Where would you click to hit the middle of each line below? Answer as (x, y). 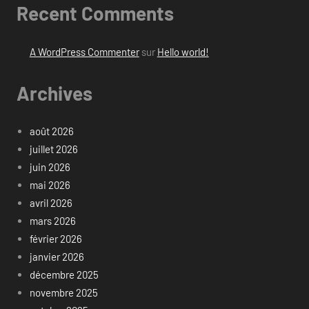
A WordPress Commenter (84, 51)
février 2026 (56, 239)
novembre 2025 (63, 293)
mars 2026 (52, 221)
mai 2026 (50, 185)
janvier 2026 (57, 257)
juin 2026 (50, 167)
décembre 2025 (64, 275)
